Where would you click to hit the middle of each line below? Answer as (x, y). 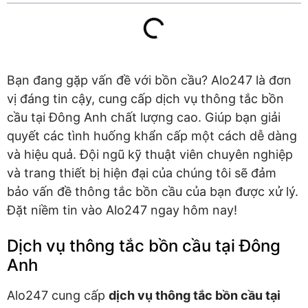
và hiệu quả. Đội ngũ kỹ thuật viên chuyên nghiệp (150, 154)
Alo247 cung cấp (58, 295)
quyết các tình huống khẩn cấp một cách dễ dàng (152, 136)
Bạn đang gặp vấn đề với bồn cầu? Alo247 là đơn (149, 80)
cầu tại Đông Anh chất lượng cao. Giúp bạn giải (144, 117)
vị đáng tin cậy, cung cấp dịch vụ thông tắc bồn (145, 99)
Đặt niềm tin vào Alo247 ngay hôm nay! (122, 210)
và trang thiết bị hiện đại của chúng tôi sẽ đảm (142, 173)
